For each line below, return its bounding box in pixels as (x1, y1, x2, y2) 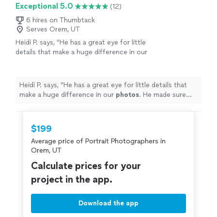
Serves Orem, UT (26, 25, 80, 33)
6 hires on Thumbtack (26, 16, 95, 24)
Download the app (78, 199, 139, 207)
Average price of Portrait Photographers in (31, 137, 166, 145)
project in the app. (31, 173, 112, 185)
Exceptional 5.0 (15, 1, 73, 11)
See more (108, 67, 138, 76)
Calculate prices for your (31, 160, 141, 171)
